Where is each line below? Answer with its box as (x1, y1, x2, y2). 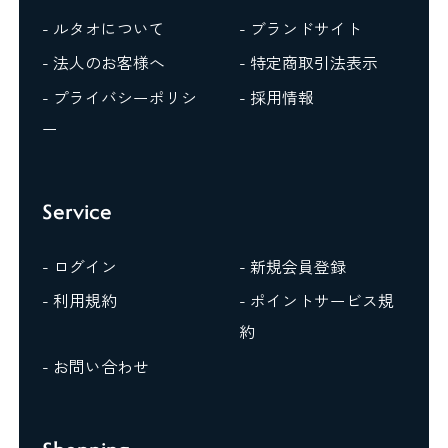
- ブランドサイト (238, 16, 362, 40)
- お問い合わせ (42, 355, 150, 379)
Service (42, 197, 113, 225)
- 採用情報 (238, 85, 314, 109)
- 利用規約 (42, 289, 118, 313)
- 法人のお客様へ (42, 51, 166, 75)
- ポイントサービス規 (238, 289, 394, 313)
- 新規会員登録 (238, 254, 346, 278)
